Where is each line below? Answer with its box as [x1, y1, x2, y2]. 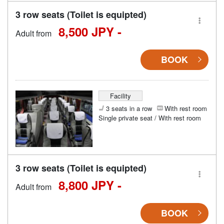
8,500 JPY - [58, 22, 121, 40]
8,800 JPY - [58, 176, 121, 193]
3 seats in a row [105, 103, 152, 113]
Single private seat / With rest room [98, 112, 201, 122]
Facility [109, 90, 131, 100]
